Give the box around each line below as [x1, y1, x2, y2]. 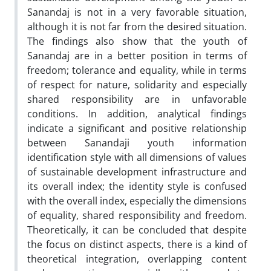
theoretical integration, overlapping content [27, 252, 247, 266]
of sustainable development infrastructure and [27, 165, 247, 178]
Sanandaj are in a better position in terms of [27, 49, 247, 62]
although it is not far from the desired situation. [27, 20, 247, 33]
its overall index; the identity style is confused [27, 180, 247, 193]
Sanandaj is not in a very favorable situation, [27, 5, 247, 19]
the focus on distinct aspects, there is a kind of [27, 238, 247, 251]
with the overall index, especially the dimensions [27, 194, 247, 207]
